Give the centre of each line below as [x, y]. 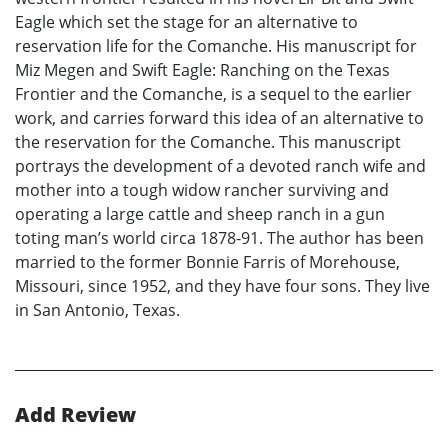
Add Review [75, 414]
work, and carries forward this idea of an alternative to [219, 117]
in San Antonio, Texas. [97, 309]
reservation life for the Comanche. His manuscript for [216, 45]
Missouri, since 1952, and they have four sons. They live [222, 285]
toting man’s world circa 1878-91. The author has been [219, 237]
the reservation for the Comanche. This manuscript [208, 141]
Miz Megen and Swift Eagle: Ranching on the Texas [202, 69]
